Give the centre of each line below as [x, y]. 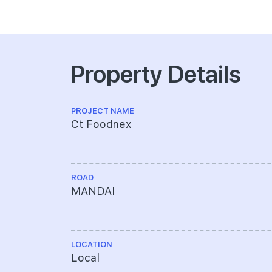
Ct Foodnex [101, 124]
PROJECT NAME [103, 111]
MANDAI [93, 191]
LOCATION [92, 245]
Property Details [156, 73]
